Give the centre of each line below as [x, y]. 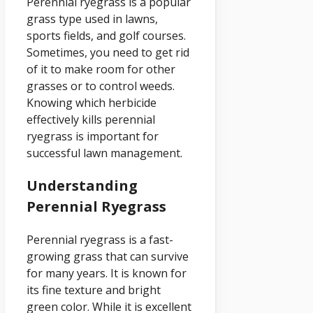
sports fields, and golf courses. [106, 35]
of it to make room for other [101, 69]
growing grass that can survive [108, 256]
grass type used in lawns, [92, 19]
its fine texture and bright [94, 290]
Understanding [82, 185]
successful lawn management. [104, 153]
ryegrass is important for [93, 136]
